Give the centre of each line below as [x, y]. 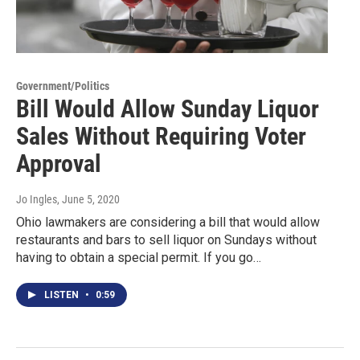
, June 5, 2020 [88, 200]
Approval [59, 164]
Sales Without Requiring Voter [161, 137]
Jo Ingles [37, 200]
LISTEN [63, 295]
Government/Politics [63, 86]
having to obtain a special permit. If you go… [139, 258]
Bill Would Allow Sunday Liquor [168, 109]
